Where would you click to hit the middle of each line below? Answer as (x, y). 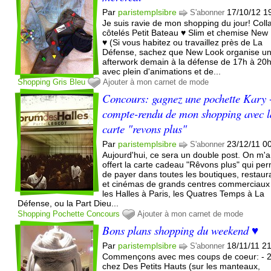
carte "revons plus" (145, 128)
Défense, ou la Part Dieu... (68, 203)
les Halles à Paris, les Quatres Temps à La (184, 193)
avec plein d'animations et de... (162, 71)
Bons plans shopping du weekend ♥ (181, 230)
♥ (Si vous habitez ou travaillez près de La (183, 42)
